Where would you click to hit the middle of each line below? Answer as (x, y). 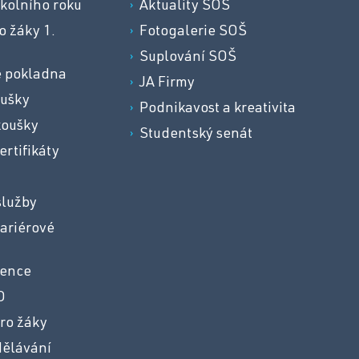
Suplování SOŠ (188, 58)
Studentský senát (196, 135)
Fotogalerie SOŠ (193, 32)
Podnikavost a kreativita (217, 109)
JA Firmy (167, 84)
